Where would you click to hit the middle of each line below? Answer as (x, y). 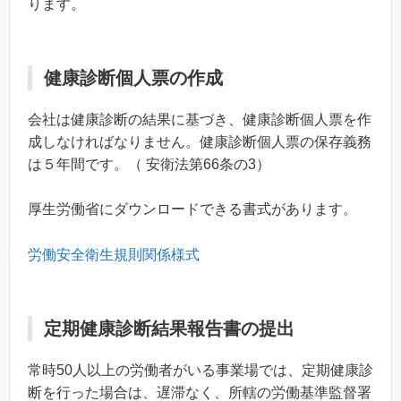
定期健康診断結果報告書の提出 (169, 328)
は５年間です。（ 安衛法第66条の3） (149, 164)
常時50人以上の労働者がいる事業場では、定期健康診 (200, 370)
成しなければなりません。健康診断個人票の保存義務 (200, 141)
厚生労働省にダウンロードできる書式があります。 (192, 209)
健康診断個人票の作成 (133, 77)
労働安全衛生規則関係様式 (114, 254)
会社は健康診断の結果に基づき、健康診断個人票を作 (200, 119)
